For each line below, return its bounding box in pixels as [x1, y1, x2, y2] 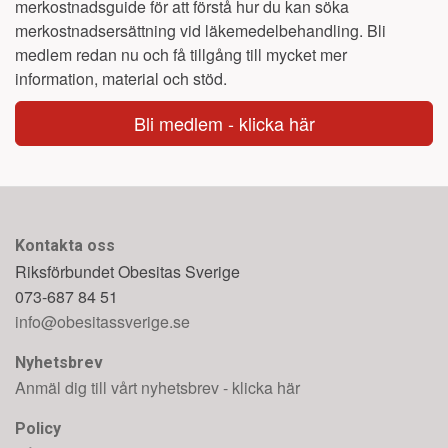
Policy [15, 419, 61, 438]
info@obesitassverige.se [15, 310, 190, 333]
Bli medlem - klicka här [133, 110, 315, 136]
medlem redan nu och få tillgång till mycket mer [15, 43, 347, 66]
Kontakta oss [15, 236, 115, 255]
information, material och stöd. [15, 67, 231, 90]
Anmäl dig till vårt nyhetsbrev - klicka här [15, 376, 300, 399]
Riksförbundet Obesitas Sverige [15, 260, 240, 283]
